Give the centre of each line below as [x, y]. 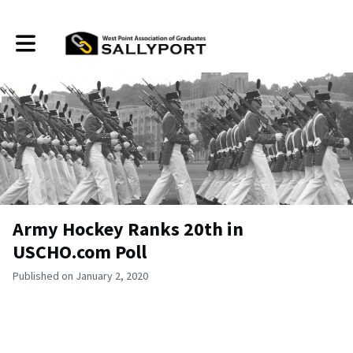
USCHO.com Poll [80, 252]
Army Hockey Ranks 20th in [128, 229]
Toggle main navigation [69, 37]
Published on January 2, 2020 [80, 276]
